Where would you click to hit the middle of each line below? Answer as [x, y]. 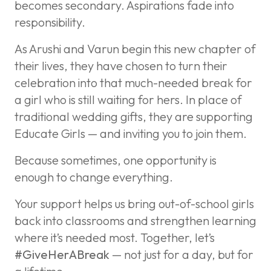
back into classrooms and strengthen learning [135, 220]
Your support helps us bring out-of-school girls [134, 203]
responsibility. [50, 22]
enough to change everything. [94, 177]
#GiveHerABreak [62, 254]
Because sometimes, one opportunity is [116, 160]
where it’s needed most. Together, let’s [115, 237]
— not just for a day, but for [181, 254]
